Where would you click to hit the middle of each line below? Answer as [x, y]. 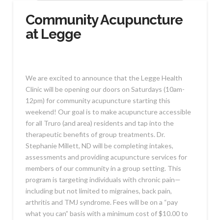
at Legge [53, 34]
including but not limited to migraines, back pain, [98, 191]
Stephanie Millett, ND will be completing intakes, [99, 145]
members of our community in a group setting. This [103, 168]
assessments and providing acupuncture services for [106, 157]
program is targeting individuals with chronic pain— [103, 179]
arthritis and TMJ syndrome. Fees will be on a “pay [101, 202]
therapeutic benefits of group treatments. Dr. [95, 134]
